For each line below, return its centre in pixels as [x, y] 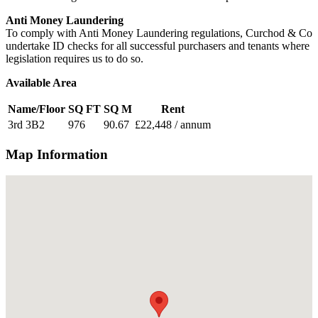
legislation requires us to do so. [75, 58]
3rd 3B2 [26, 124]
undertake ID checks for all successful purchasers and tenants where [158, 45]
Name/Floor [37, 109]
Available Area [41, 82]
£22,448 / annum [173, 124]
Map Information [57, 154]
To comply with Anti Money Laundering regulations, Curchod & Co [159, 33]
